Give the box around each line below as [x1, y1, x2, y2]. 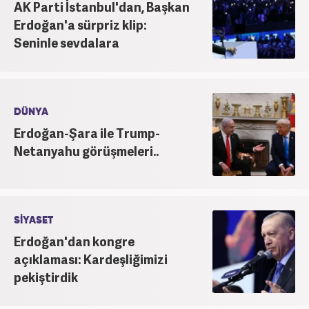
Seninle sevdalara [14, 33, 119, 51]
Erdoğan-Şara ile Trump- [14, 123, 160, 141]
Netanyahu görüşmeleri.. [14, 141, 159, 159]
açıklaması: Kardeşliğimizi [14, 250, 168, 268]
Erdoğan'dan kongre [14, 232, 134, 250]
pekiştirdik [14, 268, 78, 286]
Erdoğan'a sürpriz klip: [14, 15, 147, 33]
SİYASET [14, 215, 53, 226]
